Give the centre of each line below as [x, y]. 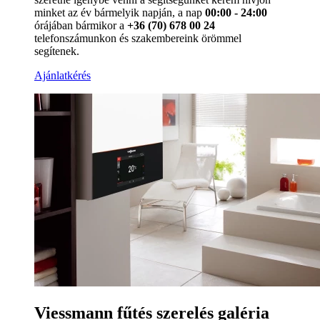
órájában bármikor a [81, 25]
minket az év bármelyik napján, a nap [120, 12]
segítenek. [57, 51]
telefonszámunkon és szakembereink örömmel [138, 38]
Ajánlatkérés [62, 75]
